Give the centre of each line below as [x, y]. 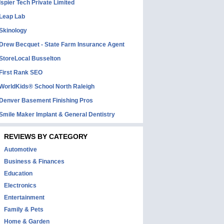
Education [18, 173]
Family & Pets [24, 209]
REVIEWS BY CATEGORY [46, 136]
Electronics [20, 185]
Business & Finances [34, 161]
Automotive [20, 149]
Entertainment [24, 197]
